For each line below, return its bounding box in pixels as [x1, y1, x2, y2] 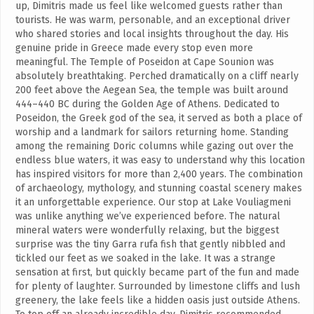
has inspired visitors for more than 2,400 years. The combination [15, 168, 303, 181]
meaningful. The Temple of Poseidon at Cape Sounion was [15, 56, 274, 69]
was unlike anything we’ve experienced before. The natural [15, 210, 280, 223]
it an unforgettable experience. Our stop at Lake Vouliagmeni [15, 196, 291, 209]
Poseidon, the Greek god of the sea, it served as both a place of [15, 112, 302, 125]
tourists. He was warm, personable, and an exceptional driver [15, 14, 290, 27]
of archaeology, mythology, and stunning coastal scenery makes [15, 182, 302, 195]
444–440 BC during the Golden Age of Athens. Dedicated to [15, 98, 280, 111]
